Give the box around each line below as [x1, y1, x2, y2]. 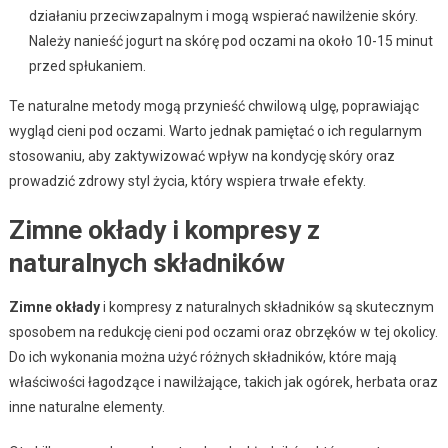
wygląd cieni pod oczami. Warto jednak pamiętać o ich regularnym [8, 122, 422, 139]
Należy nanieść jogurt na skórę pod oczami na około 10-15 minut [28, 32, 433, 49]
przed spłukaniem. [28, 57, 146, 74]
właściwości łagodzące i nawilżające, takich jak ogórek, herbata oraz [8, 373, 438, 390]
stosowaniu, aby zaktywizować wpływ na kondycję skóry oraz [8, 147, 395, 164]
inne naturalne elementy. [8, 398, 165, 415]
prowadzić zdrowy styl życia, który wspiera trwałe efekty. [8, 172, 366, 189]
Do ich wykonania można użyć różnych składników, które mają [8, 348, 397, 365]
